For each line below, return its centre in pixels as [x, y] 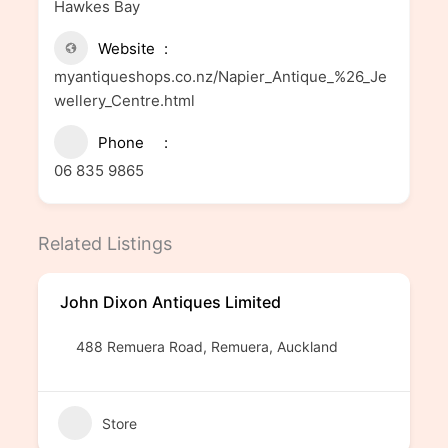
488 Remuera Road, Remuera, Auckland [206, 346]
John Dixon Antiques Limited [170, 302]
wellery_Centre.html [124, 100]
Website [126, 48]
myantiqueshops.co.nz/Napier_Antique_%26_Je [220, 76]
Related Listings [104, 243]
